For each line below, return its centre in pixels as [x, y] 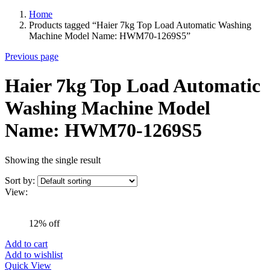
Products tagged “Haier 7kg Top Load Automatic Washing [140, 25]
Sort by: [20, 180]
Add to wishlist [34, 254]
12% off [44, 223]
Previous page [32, 56]
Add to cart [26, 243]
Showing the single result [53, 160]
